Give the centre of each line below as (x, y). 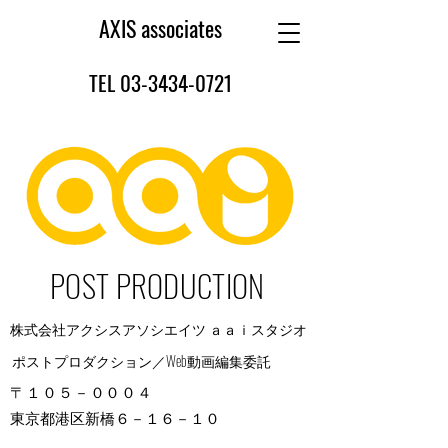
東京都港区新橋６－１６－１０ (115, 417)
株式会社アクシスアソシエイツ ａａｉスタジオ (158, 328)
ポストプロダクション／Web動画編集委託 (141, 360)
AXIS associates (160, 28)
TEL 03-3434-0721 (160, 82)
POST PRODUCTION (157, 285)
